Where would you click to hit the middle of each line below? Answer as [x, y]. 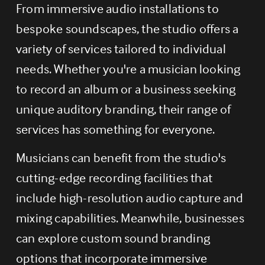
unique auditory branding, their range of [123, 109]
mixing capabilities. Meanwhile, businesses [130, 217]
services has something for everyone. [115, 129]
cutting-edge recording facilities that [114, 177]
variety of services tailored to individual [121, 48]
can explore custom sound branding [113, 237]
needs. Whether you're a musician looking [128, 68]
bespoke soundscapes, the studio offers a [127, 28]
